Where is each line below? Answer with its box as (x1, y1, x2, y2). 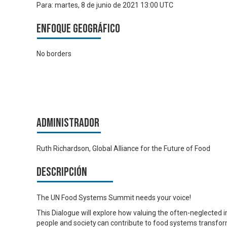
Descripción (36, 164, 87, 179)
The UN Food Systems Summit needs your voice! (36, 193, 191, 202)
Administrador (36, 116, 99, 131)
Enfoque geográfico (36, 21, 120, 36)
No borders (36, 50, 71, 58)
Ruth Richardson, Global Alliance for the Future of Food (36, 144, 210, 153)
